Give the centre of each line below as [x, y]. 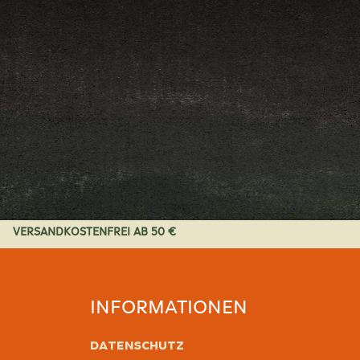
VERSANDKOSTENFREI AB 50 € [94, 232]
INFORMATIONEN [168, 307]
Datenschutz [137, 346]
